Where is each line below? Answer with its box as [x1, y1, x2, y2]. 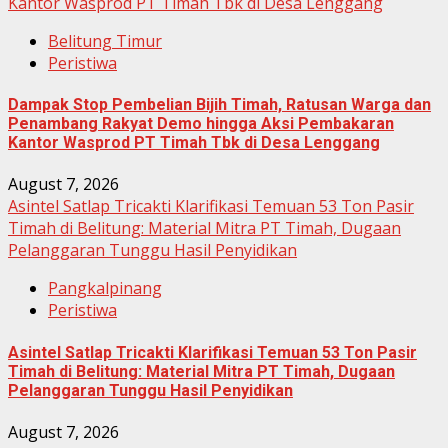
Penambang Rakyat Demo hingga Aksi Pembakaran [8, 113, 394, 133]
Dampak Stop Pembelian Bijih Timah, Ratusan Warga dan [8, 94, 431, 114]
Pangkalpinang [48, 277, 162, 300]
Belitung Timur [48, 29, 162, 52]
